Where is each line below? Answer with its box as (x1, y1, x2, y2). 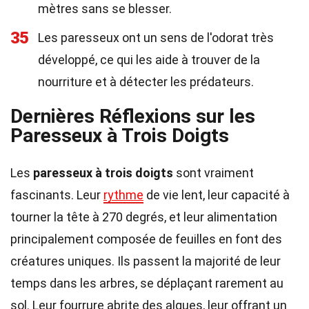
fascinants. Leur (10, 188, 103, 202)
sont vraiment (173, 166, 254, 180)
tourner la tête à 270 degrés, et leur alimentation (10, 210, 277, 224)
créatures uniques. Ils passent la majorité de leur (10, 254, 281, 268)
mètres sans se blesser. (38, 1, 172, 16)
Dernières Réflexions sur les (10, 105, 255, 128)
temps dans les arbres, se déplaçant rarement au (10, 276, 283, 290)
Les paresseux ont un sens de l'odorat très (38, 30, 274, 45)
